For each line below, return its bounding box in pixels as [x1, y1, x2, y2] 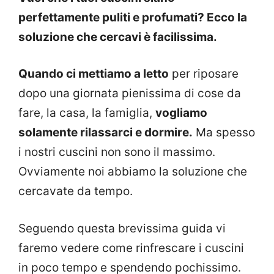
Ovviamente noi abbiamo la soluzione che [18, 165, 247, 179]
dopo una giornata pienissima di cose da [18, 86, 241, 101]
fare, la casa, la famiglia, [18, 106, 155, 120]
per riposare [169, 67, 239, 81]
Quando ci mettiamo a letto [18, 67, 169, 81]
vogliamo [155, 106, 207, 120]
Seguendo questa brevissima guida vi [18, 221, 226, 235]
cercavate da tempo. [18, 184, 133, 199]
